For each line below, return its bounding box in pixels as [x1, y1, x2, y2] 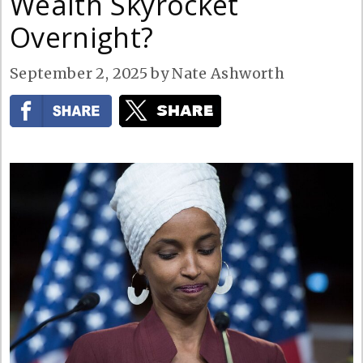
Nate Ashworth [172, 63, 284, 83]
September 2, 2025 [10, 63, 147, 83]
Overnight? [10, 18, 154, 56]
